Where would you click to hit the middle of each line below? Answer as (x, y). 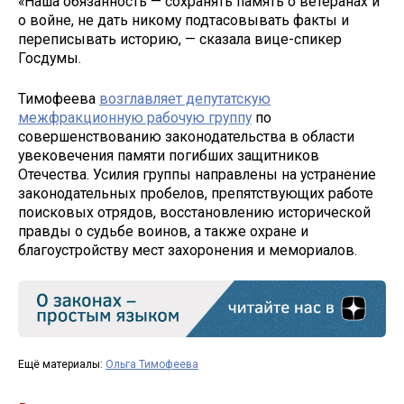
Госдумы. (50, 58)
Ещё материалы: (62, 364)
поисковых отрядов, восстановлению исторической (194, 212)
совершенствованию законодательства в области (186, 136)
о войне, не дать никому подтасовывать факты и (184, 20)
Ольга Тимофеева (152, 364)
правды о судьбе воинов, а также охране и (163, 231)
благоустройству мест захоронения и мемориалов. (188, 250)
